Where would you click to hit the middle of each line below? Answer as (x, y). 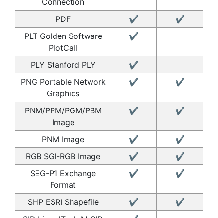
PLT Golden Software (63, 36)
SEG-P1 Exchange (63, 173)
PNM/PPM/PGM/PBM (63, 110)
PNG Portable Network (63, 82)
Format (63, 185)
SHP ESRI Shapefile (63, 202)
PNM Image (63, 139)
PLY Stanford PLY (63, 64)
